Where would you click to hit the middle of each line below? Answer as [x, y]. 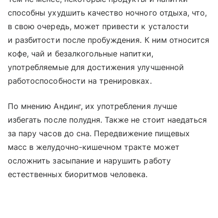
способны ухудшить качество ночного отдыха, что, [108, 13]
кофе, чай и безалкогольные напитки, [81, 54]
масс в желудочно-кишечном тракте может [94, 147]
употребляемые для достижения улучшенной [96, 67]
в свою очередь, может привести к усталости [99, 27]
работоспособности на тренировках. [80, 81]
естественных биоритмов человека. [78, 174]
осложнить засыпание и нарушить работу [89, 161]
